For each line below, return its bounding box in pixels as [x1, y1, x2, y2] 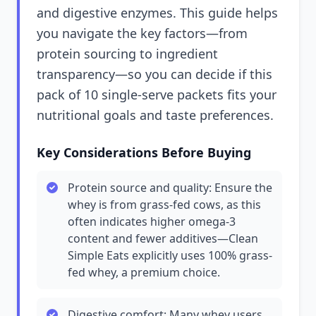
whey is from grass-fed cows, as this [68, 197, 261, 212]
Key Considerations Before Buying [37, 144, 251, 161]
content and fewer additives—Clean [68, 231, 258, 246]
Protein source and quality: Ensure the [68, 180, 272, 195]
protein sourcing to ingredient [37, 45, 218, 62]
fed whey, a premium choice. [68, 265, 220, 280]
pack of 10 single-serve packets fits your [37, 86, 276, 103]
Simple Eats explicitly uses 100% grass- [68, 248, 272, 263]
